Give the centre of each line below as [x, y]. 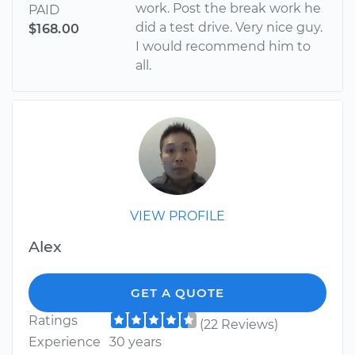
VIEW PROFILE [177, 216]
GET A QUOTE [177, 293]
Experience [65, 342]
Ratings [53, 321]
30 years [135, 342]
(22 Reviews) [239, 325]
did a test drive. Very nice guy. [229, 28]
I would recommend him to [223, 47]
